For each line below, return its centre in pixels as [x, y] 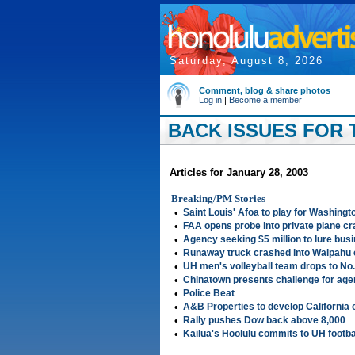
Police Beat [209, 293]
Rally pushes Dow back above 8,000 [264, 320]
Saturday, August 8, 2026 [246, 61]
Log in [210, 100]
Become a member [265, 100]
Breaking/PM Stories [218, 198]
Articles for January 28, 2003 [239, 172]
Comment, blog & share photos [265, 90]
